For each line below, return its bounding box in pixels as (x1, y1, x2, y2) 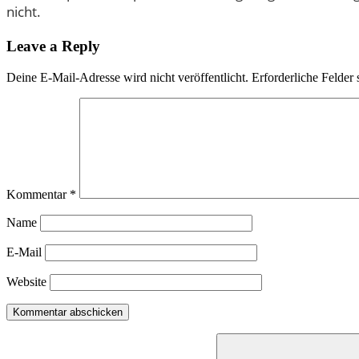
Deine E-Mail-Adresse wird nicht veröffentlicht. (6, 70, 248, 84)
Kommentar (6, 187, 70, 201)
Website (6, 274, 46, 288)
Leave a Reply (6, 38, 100, 55)
